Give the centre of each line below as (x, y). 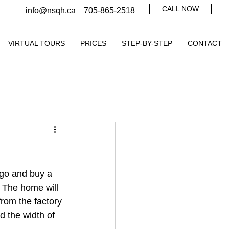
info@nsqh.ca (51, 10)
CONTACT (205, 43)
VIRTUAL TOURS (37, 43)
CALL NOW (180, 9)
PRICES (93, 43)
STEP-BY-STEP (147, 43)
